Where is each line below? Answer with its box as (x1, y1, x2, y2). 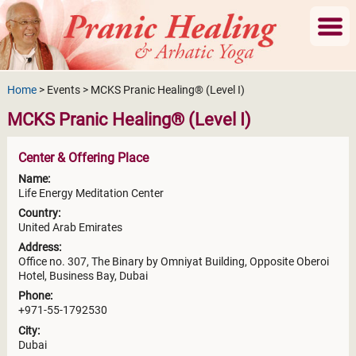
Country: (18, 206, 61, 220)
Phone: (18, 289, 53, 304)
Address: (18, 241, 62, 255)
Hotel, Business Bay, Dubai (18, 269, 149, 284)
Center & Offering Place (18, 149, 149, 165)
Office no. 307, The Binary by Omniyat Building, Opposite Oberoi (18, 255, 330, 269)
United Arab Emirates (18, 220, 123, 234)
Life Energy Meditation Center (18, 186, 164, 200)
